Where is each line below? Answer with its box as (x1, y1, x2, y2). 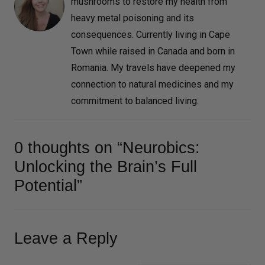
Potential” (14, 176, 82, 195)
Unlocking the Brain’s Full (14, 157, 197, 176)
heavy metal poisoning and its (71, 12, 194, 24)
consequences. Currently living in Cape (71, 28, 230, 40)
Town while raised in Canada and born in (71, 45, 235, 57)
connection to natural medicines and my (71, 78, 234, 90)
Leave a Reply (14, 228, 122, 247)
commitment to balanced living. (71, 95, 199, 106)
